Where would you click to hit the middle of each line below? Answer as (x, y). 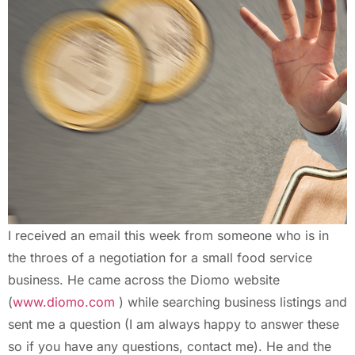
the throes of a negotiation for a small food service (160, 257)
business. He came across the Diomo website (144, 279)
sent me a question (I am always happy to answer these (174, 324)
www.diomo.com (64, 302)
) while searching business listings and (231, 302)
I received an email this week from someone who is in (168, 235)
